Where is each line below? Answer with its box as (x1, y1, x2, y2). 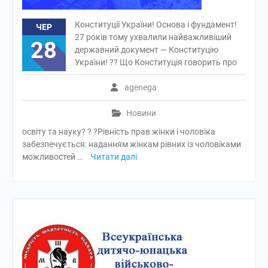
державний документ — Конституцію (74, 45, 218, 54)
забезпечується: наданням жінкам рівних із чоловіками (22, 139, 241, 149)
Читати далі (90, 152, 137, 162)
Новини (126, 108, 156, 118)
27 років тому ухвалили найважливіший (74, 32, 232, 42)
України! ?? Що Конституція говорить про (74, 57, 237, 67)
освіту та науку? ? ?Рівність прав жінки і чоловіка (22, 127, 215, 136)
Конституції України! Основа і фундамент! (74, 20, 237, 29)
